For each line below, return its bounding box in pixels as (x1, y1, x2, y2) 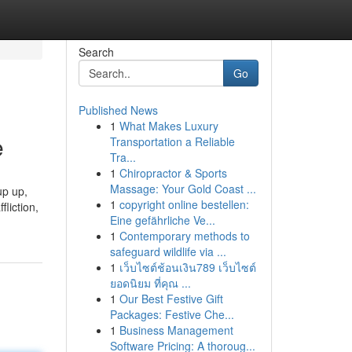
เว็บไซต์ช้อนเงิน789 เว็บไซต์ (119, 259, 256, 275)
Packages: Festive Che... (109, 306, 234, 322)
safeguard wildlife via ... (109, 244, 226, 259)
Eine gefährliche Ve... (109, 212, 215, 228)
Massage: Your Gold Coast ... (109, 181, 256, 196)
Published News (78, 102, 158, 118)
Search (78, 44, 114, 60)
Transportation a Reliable (109, 134, 235, 149)
